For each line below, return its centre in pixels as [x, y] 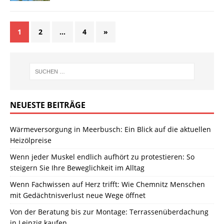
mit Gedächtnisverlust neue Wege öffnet [78, 195]
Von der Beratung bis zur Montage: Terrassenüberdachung [109, 212]
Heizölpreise [31, 140]
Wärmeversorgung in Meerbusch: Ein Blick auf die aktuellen [110, 129]
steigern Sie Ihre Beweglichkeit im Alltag [77, 168]
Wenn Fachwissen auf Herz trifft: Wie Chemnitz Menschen [107, 184]
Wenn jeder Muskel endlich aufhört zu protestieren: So [102, 157]
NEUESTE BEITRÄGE [48, 105]
